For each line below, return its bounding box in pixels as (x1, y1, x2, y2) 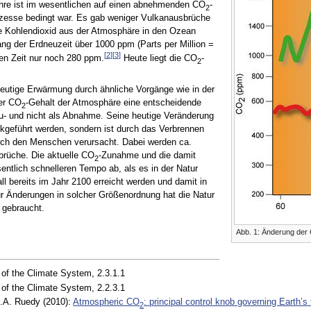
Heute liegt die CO (120, 53, 197, 64)
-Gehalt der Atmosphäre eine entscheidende (25, 97, 201, 108)
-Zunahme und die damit (98, 150, 196, 160)
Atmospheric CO (73, 296, 140, 307)
